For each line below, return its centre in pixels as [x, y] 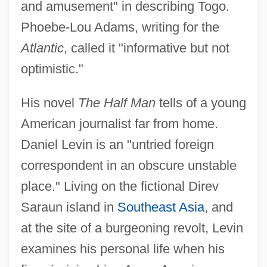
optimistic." [52, 69]
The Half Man [117, 103]
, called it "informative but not [146, 48]
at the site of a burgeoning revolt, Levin [132, 228]
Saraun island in [69, 207]
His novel [49, 103]
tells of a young [201, 103]
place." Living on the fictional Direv [119, 186]
